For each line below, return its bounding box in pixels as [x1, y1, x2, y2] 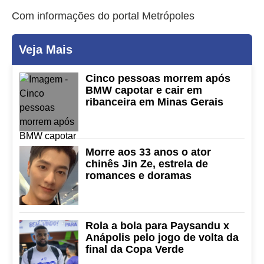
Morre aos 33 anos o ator [85, 146, 211, 159]
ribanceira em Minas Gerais [85, 96, 223, 108]
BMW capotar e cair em [85, 84, 202, 97]
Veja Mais [19, 43, 72, 57]
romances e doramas [85, 170, 192, 182]
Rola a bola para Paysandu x [85, 220, 229, 232]
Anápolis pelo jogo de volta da [85, 232, 239, 244]
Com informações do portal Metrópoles [12, 10, 197, 22]
